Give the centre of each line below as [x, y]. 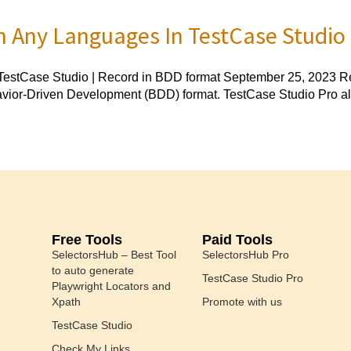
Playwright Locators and [111, 286]
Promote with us [242, 301]
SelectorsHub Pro [246, 254]
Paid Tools [237, 239]
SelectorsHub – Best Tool [114, 254]
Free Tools [87, 239]
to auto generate [93, 270]
